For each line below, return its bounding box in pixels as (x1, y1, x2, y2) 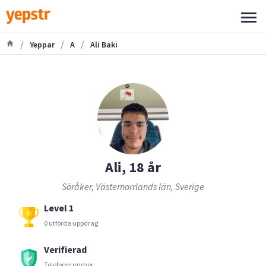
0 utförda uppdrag (44, 218, 98, 227)
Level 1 (44, 201, 74, 214)
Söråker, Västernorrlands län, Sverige (62, 180, 204, 192)
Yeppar (30, 39, 55, 50)
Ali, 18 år (105, 158, 161, 176)
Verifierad (44, 243, 87, 255)
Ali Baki (90, 39, 118, 50)
